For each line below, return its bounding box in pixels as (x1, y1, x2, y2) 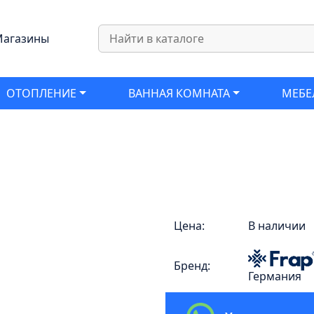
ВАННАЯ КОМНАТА (128, 86, 230, 101)
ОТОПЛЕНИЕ (6, 86, 77, 101)
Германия (248, 268, 301, 284)
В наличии (248, 218, 306, 233)
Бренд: (174, 258, 210, 273)
